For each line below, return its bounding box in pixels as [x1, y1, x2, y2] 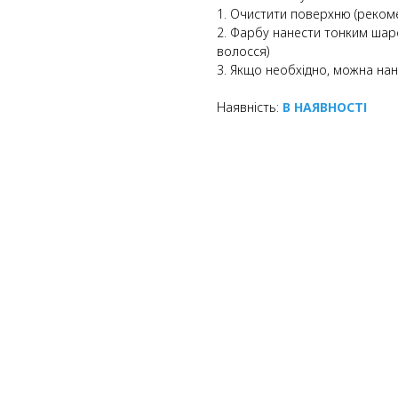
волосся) [217, 42, 269, 60]
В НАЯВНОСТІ [283, 98, 367, 115]
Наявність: [217, 98, 283, 115]
